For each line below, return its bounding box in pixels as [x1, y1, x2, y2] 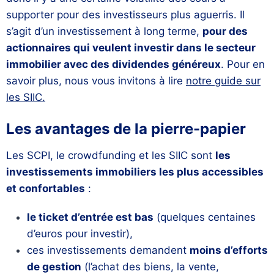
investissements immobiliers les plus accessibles [6, 166, 264, 179]
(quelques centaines [154, 211, 256, 224]
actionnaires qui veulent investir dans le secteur [6, 42, 256, 54]
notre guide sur [186, 75, 261, 87]
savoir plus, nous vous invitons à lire [6, 75, 186, 87]
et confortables [6, 182, 85, 195]
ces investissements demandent [27, 244, 190, 257]
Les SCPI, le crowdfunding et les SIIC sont [6, 149, 215, 162]
